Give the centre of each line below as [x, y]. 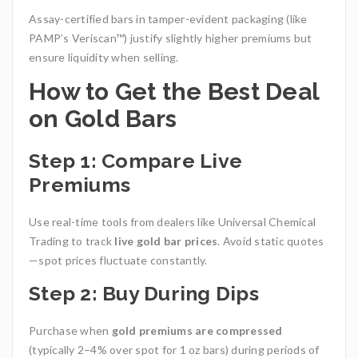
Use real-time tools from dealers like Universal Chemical [172, 222]
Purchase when [70, 331]
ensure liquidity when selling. [104, 58]
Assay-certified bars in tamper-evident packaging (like [168, 19]
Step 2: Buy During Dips [144, 294]
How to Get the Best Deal [174, 92]
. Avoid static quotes [271, 241]
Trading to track [72, 241]
